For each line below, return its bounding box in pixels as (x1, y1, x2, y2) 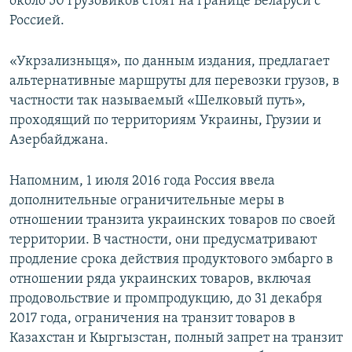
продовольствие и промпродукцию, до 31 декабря (9, 291, 322, 307)
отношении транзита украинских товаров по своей (9, 213, 335, 229)
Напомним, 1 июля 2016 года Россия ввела (9, 174, 275, 189)
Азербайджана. (9, 133, 108, 148)
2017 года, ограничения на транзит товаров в (9, 311, 295, 327)
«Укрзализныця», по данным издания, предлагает (9, 54, 329, 70)
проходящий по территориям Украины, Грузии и (9, 113, 321, 129)
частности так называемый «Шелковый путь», (9, 93, 306, 109)
